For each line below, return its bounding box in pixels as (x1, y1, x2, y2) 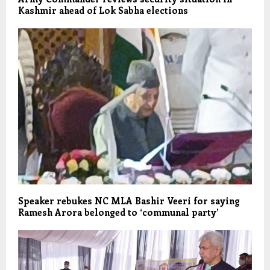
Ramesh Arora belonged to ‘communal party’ (18, 206, 219, 218)
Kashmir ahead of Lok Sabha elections (18, 4, 188, 17)
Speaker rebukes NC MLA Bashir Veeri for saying (18, 194, 240, 207)
